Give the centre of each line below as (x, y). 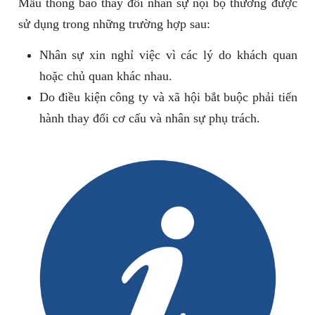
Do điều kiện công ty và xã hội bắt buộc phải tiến (168, 97)
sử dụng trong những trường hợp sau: (114, 24)
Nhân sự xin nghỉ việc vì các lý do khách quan (168, 55)
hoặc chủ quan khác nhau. (105, 76)
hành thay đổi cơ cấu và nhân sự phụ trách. (149, 118)
